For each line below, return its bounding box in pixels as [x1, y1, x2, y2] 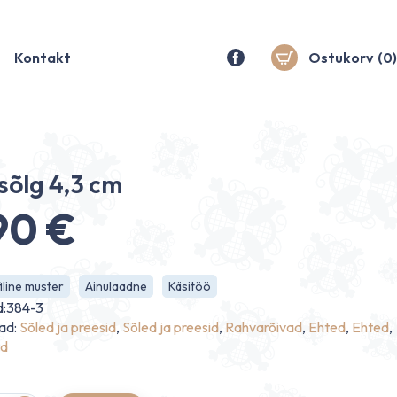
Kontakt [13, 49, 71, 66]
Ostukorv [308, 49, 373, 66]
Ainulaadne [84, 278, 147, 294]
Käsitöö [167, 278, 211, 294]
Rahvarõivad [224, 318, 302, 336]
